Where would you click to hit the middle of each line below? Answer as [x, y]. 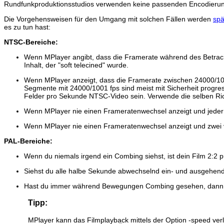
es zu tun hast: [27, 27]
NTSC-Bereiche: [31, 42]
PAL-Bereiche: [28, 141]
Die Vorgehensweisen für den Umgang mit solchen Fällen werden [108, 19]
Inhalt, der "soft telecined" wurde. [76, 65]
